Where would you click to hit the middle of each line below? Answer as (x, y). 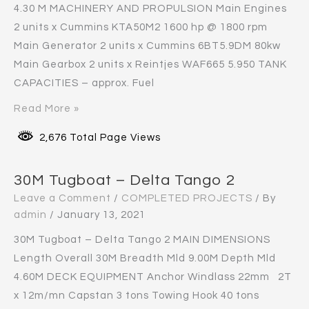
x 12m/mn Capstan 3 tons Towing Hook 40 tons (137, 296)
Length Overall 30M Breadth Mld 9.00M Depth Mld (145, 259)
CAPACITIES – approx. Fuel (84, 83)
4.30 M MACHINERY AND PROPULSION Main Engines (150, 8)
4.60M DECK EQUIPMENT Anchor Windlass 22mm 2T (153, 277)
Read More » (47, 108)
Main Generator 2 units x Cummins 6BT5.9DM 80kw (147, 46)
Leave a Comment (62, 199)
